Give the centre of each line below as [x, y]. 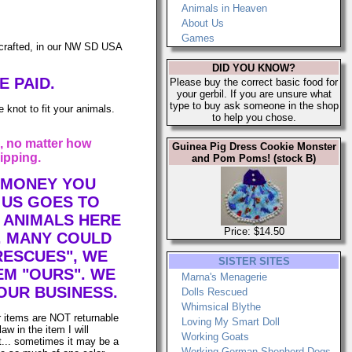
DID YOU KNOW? [254, 68]
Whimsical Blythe [221, 307]
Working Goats [215, 337]
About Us [203, 23]
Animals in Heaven [224, 8]
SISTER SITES [254, 261]
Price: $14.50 [254, 231]
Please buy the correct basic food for [254, 82]
